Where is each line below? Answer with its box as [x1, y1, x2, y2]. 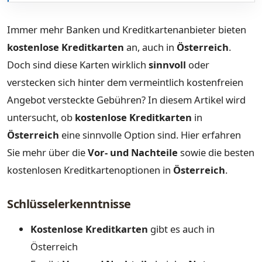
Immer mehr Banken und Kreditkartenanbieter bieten [7, 23, 246, 37]
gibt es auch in [148, 222, 215, 236]
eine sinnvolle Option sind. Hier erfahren [59, 128, 241, 142]
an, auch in [124, 40, 177, 54]
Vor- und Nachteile [88, 146, 178, 160]
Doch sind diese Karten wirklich [7, 58, 149, 72]
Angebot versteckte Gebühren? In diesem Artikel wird [7, 93, 246, 107]
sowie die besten [178, 146, 254, 160]
